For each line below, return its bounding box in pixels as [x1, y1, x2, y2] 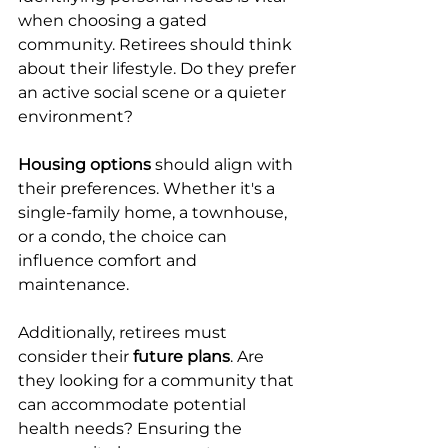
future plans [133, 347, 230, 367]
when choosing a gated [18, 11, 211, 31]
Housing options [18, 155, 151, 175]
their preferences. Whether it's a [18, 179, 279, 199]
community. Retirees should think [18, 35, 296, 55]
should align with [151, 155, 297, 175]
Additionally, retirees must [18, 323, 231, 343]
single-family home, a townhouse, [18, 203, 291, 223]
